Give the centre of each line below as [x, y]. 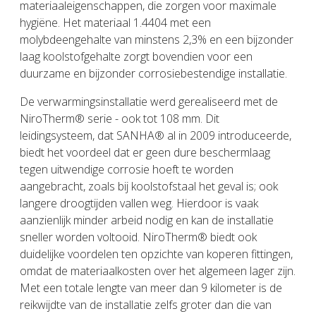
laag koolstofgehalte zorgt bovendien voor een [136, 56]
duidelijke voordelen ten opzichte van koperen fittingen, [156, 254]
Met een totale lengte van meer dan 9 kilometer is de [151, 287]
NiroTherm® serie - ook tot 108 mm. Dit [120, 118]
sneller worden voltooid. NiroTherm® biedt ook [138, 237]
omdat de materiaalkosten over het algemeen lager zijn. [158, 271]
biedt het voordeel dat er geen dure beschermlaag [145, 152]
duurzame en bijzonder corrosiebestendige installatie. [153, 73]
